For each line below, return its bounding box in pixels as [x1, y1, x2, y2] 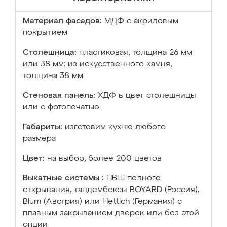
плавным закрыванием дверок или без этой [23, 209, 199, 217]
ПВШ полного [106, 174, 161, 182]
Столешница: [23, 49, 77, 57]
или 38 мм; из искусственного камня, [23, 60, 172, 68]
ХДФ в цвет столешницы [98, 92, 196, 100]
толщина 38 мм [23, 72, 83, 80]
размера [23, 135, 56, 143]
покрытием [23, 29, 67, 37]
